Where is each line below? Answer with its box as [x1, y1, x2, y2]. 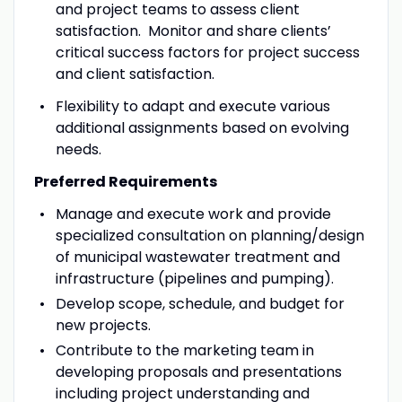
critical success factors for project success [55, 41, 360, 63]
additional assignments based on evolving [55, 117, 349, 138]
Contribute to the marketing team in [55, 339, 314, 361]
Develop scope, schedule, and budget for [55, 293, 345, 314]
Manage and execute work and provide [55, 203, 331, 224]
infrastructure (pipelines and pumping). [55, 267, 334, 289]
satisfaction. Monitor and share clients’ [55, 20, 331, 41]
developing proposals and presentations [55, 361, 342, 382]
